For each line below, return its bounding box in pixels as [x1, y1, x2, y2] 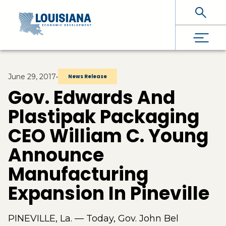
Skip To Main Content [10, 8, 97, 18]
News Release [68, 73, 107, 80]
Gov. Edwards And [8, 85, 175, 110]
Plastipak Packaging [8, 104, 199, 130]
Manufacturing [8, 161, 148, 187]
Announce [8, 142, 104, 168]
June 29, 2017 [8, 72, 56, 81]
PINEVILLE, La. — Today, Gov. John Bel [8, 213, 179, 224]
